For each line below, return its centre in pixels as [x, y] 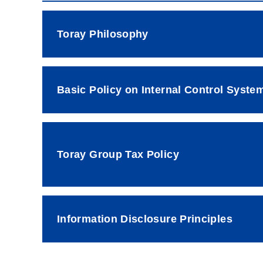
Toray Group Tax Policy [118, 154]
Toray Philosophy [103, 34]
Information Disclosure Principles [145, 219]
